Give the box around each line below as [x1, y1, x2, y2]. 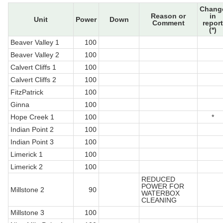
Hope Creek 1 [10, 113, 54, 121]
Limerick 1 [10, 150, 43, 159]
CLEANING [141, 196, 177, 205]
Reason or [151, 12, 186, 20]
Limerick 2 [10, 163, 43, 171]
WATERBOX [141, 189, 180, 198]
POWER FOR [141, 182, 184, 191]
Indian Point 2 [10, 125, 54, 134]
